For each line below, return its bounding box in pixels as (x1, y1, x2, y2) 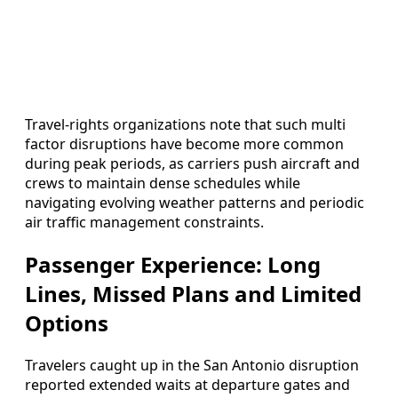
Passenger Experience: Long (25, 250, 321, 280)
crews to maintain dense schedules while (25, 173, 300, 194)
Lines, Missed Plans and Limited (25, 279, 362, 309)
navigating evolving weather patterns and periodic (25, 193, 364, 213)
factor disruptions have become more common (25, 134, 344, 155)
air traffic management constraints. (25, 212, 264, 233)
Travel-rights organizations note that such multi (25, 115, 346, 135)
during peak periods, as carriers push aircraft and (25, 154, 360, 174)
